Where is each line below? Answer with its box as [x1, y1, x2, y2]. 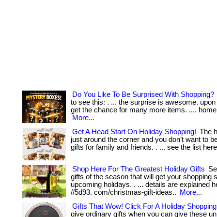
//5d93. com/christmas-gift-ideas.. [71, 188, 178, 196]
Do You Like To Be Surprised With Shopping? [72, 91, 214, 98]
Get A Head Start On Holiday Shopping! [72, 128, 196, 136]
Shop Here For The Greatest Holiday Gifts [72, 165, 205, 173]
